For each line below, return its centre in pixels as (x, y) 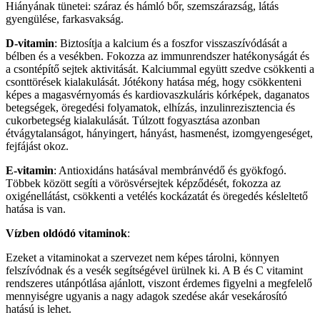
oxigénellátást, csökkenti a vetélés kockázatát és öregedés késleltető (157, 196)
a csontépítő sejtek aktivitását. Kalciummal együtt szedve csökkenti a (160, 69)
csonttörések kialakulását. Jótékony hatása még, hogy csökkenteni (154, 82)
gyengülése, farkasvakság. (65, 19)
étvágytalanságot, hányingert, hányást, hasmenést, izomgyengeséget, (159, 134)
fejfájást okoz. (37, 146)
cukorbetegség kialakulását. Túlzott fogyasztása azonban (133, 121)
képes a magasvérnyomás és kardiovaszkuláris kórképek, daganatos (157, 95)
